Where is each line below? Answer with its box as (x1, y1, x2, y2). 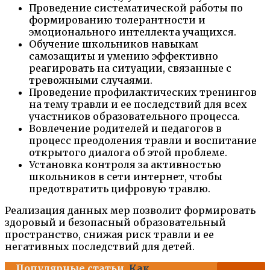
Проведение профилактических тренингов (29, 86, 257, 98)
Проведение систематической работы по (29, 1, 243, 14)
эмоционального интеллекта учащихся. (29, 25, 236, 38)
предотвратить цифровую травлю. (29, 182, 210, 195)
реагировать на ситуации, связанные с (29, 61, 231, 74)
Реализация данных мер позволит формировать (5, 204, 256, 216)
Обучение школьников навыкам (29, 37, 198, 50)
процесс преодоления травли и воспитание (29, 134, 257, 146)
